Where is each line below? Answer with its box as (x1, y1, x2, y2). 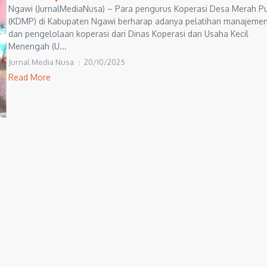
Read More (8, 72, 51, 82)
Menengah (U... (8, 41, 67, 51)
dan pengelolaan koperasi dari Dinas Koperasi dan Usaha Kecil (8, 29, 249, 39)
